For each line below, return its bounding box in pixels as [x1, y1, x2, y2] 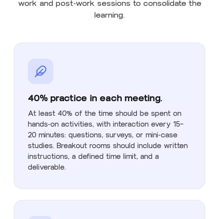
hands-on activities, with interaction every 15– [28, 120, 184, 129]
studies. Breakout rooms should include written [28, 141, 188, 150]
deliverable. [28, 163, 66, 172]
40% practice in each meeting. [28, 92, 162, 104]
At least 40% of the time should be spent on [28, 109, 181, 118]
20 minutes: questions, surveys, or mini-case [28, 131, 177, 139]
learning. [94, 10, 125, 20]
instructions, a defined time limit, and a [28, 152, 159, 161]
